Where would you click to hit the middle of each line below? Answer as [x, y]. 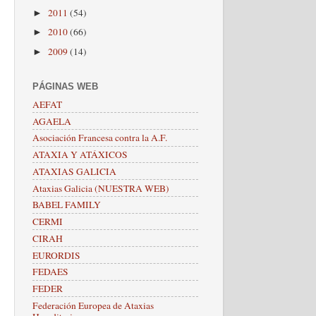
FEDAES [50, 272]
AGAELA [52, 121]
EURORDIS [56, 255]
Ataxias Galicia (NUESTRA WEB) [101, 188]
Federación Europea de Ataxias [93, 305]
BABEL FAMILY [67, 205]
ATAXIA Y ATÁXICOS [80, 154]
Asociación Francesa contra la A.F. [100, 138]
